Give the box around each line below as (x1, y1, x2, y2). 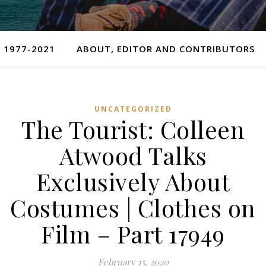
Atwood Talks (59, 140, 207, 171)
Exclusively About (36, 166, 230, 197)
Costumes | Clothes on (10, 192, 256, 223)
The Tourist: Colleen (21, 113, 245, 145)
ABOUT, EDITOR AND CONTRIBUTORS (76, 43, 255, 55)
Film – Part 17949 (41, 218, 225, 249)
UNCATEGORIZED (94, 104, 172, 114)
